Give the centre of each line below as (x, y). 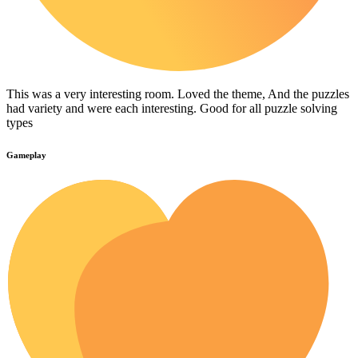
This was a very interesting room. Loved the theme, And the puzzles (178, 94)
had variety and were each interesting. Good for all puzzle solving (172, 109)
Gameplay (26, 155)
